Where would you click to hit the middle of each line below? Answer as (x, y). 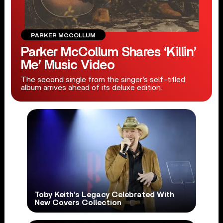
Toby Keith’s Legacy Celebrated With (104, 195)
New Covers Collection (78, 203)
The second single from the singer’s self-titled (103, 80)
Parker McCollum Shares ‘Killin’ (109, 52)
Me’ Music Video (68, 65)
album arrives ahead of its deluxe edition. (91, 88)
